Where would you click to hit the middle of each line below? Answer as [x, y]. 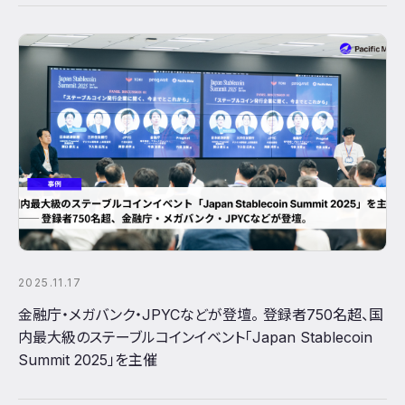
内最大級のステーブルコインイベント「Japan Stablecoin [195, 338]
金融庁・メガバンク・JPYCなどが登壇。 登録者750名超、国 [201, 315]
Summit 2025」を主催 [88, 360]
